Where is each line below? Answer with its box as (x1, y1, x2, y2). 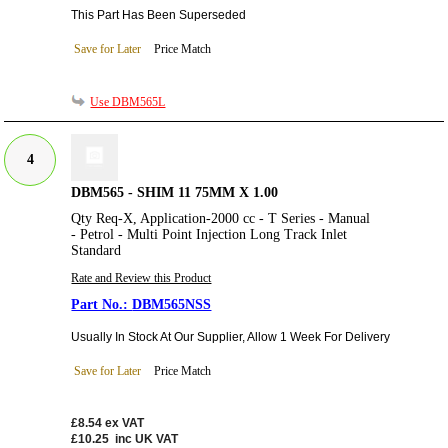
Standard (71, 243, 122, 259)
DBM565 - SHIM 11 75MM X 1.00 (71, 185, 279, 201)
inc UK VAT (115, 431, 179, 446)
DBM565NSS (132, 297, 212, 313)
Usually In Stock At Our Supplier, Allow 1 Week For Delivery (71, 330, 391, 345)
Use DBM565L (90, 95, 166, 110)
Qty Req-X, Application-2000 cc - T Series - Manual (71, 211, 371, 227)
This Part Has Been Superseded (71, 7, 247, 22)
